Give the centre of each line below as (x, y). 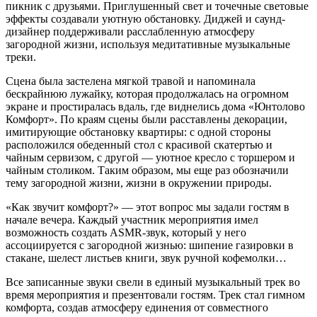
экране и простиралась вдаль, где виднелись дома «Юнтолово (155, 107)
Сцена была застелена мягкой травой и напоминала (131, 81)
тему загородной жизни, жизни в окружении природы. (139, 183)
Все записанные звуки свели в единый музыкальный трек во (153, 282)
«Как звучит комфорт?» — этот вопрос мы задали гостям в (148, 207)
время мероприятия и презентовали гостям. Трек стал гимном (155, 295)
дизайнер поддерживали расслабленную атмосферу (130, 32)
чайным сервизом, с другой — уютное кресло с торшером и (150, 158)
